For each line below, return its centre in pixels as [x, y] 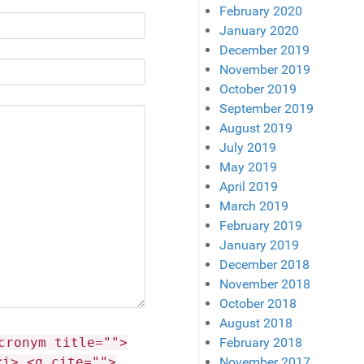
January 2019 [260, 245]
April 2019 [249, 187]
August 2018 [256, 323]
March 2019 [254, 206]
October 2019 [258, 89]
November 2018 [265, 284]
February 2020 [261, 11]
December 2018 [265, 265]
